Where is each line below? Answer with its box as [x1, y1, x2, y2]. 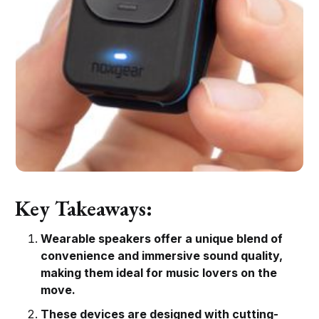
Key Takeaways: [15, 194, 153, 222]
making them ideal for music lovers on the [41, 265, 278, 280]
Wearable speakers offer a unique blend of [41, 231, 283, 246]
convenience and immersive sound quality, [41, 248, 283, 263]
